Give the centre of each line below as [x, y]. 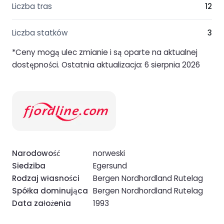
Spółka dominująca [50, 191]
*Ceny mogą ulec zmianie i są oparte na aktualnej [105, 52]
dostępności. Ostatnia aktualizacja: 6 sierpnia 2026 [106, 64]
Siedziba [29, 166]
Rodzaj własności [46, 178]
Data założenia [41, 203]
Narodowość [36, 153]
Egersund [110, 166]
